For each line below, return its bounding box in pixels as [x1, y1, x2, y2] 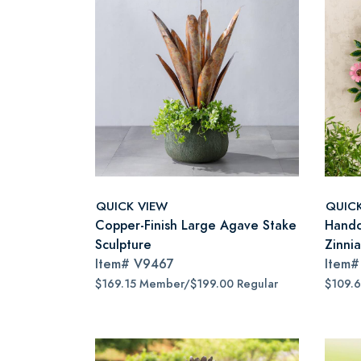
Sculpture [95, 235, 151, 254]
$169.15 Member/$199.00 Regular [95, 276, 278, 292]
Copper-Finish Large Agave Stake [95, 216, 297, 234]
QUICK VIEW [96, 197, 168, 214]
